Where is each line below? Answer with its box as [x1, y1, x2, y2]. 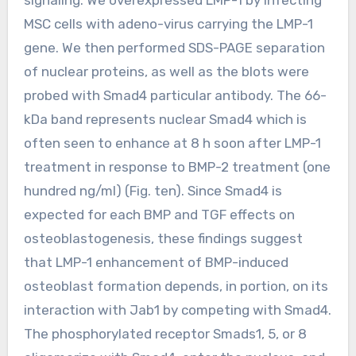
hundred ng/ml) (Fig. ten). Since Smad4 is [23, 182, 282, 199]
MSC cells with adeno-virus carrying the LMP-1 [23, 15, 313, 32]
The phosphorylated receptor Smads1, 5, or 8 [23, 325, 307, 342]
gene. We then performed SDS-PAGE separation [23, 39, 325, 56]
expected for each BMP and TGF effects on [23, 206, 295, 222]
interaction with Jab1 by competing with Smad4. [23, 301, 331, 318]
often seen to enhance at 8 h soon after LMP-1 [23, 134, 321, 151]
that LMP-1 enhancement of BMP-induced [23, 253, 288, 270]
